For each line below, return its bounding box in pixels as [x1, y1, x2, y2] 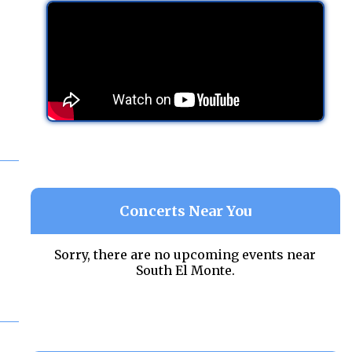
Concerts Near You [119, 202, 251, 220]
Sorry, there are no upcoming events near [54, 247, 317, 262]
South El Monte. [135, 262, 235, 278]
